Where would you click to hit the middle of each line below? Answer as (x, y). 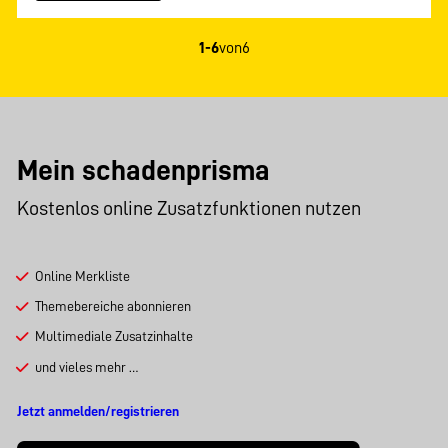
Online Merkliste (82, 276)
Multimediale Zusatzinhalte (113, 336)
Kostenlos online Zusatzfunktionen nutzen (189, 207)
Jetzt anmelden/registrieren (98, 411)
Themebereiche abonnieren (112, 306)
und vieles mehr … (86, 366)
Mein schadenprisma (144, 171)
